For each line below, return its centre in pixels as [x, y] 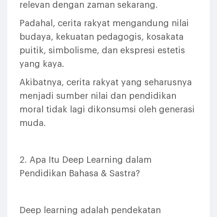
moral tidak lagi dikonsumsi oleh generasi [107, 109]
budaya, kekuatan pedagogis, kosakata [101, 37]
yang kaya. [42, 64]
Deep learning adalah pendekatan [90, 210]
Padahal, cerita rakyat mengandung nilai [104, 23]
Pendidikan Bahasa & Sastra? [80, 173]
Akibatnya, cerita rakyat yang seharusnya [106, 82]
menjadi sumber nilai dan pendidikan [98, 96]
